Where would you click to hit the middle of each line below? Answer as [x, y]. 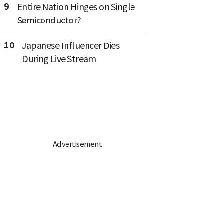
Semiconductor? [49, 20]
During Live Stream [59, 59]
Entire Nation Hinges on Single [76, 7]
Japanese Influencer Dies [71, 45]
